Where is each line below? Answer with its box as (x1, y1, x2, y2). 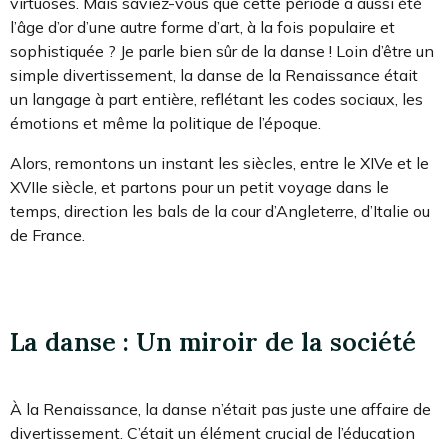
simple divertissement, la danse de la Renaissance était (10, 64, 418, 85)
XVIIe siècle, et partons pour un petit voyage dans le (10, 176, 389, 197)
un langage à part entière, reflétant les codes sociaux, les (10, 88, 423, 109)
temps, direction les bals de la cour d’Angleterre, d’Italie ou (10, 200, 430, 221)
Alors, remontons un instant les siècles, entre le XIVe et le (10, 152, 429, 173)
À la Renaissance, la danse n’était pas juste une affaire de (10, 398, 431, 419)
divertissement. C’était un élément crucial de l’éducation (10, 422, 415, 443)
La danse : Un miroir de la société (10, 325, 416, 358)
